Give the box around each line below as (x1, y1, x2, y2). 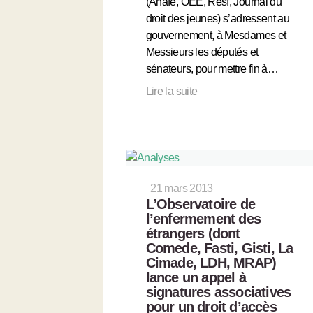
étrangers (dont (145, 225, 240, 241)
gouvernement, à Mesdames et (145, 29, 286, 41)
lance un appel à (145, 269, 246, 285)
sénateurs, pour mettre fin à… (145, 62, 279, 75)
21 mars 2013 (150, 182, 213, 194)
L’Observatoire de (145, 196, 256, 212)
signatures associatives (145, 284, 291, 300)
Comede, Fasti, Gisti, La (145, 240, 293, 256)
